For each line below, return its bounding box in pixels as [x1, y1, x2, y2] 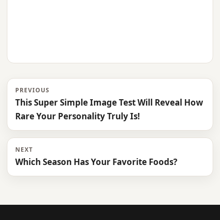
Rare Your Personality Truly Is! [15, 110, 140, 122]
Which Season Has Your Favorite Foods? [15, 156, 177, 168]
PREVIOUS [15, 86, 50, 95]
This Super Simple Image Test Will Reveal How [15, 97, 203, 109]
